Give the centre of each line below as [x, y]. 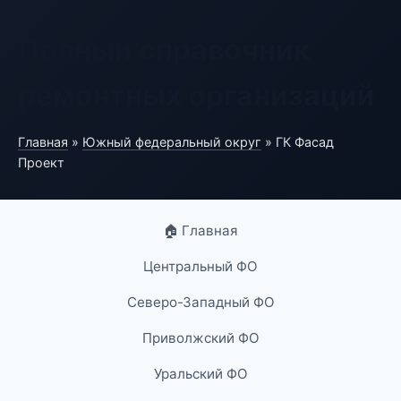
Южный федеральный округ [172, 142]
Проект [41, 162]
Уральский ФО [200, 374]
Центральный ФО [200, 266]
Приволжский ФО [200, 338]
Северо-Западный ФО [200, 302]
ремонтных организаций [196, 95]
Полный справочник [164, 50]
